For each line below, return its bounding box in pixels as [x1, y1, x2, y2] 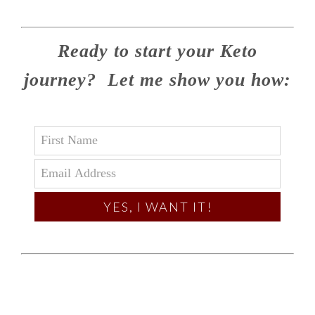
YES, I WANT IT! [103, 198, 212, 214]
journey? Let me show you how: [24, 70, 291, 91]
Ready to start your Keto [58, 41, 257, 62]
